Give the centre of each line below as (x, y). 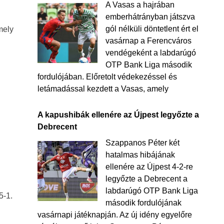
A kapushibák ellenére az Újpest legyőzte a (118, 115)
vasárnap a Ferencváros (148, 41)
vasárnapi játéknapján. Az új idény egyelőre (114, 215)
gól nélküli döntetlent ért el (152, 29)
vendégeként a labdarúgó (150, 53)
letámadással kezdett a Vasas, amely (103, 89)
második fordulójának (143, 203)
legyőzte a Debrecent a (146, 179)
